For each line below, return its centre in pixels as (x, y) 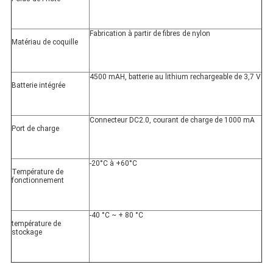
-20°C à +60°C (113, 164)
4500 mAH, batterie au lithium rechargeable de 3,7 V (175, 77)
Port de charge (35, 129)
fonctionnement (37, 181)
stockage (27, 232)
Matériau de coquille (44, 42)
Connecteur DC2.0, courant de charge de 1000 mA (172, 120)
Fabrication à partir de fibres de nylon (150, 34)
